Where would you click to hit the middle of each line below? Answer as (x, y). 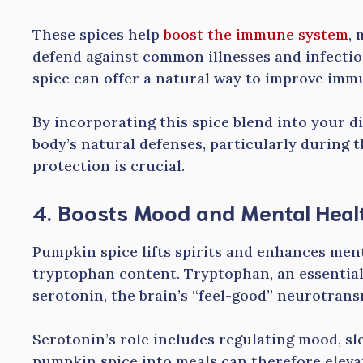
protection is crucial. (109, 166)
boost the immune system (256, 35)
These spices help (98, 35)
